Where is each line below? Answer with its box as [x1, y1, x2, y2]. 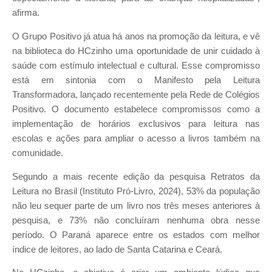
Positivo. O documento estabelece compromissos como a [12, 104, 260, 115]
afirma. [12, 8, 39, 18]
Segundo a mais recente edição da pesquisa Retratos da [12, 171, 260, 182]
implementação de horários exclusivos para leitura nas [12, 119, 260, 129]
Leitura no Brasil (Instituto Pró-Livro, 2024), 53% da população [12, 186, 260, 196]
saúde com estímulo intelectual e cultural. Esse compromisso [12, 61, 260, 71]
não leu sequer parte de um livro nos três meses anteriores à [12, 200, 260, 211]
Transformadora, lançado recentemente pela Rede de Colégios [12, 90, 260, 100]
